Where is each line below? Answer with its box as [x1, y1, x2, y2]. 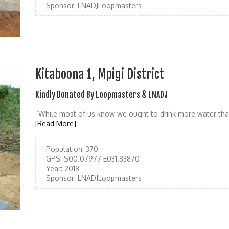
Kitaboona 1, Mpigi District [35, 66, 164, 82]
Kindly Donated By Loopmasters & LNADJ [35, 89, 168, 100]
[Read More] [35, 119, 76, 128]
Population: [46, 144, 84, 153]
